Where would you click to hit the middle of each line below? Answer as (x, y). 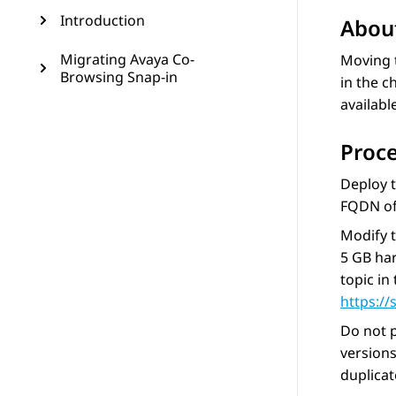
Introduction (103, 20)
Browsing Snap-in (119, 77)
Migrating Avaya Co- (127, 59)
